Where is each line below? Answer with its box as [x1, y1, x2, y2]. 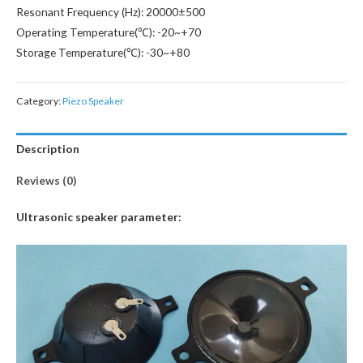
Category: [16, 94, 62, 107]
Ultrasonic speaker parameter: [16, 210, 181, 224]
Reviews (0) [16, 173, 76, 187]
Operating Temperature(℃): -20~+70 [16, 24, 201, 39]
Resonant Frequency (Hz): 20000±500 [16, 4, 205, 19]
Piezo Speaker [62, 94, 124, 107]
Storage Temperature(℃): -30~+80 [16, 45, 190, 59]
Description [16, 142, 79, 156]
